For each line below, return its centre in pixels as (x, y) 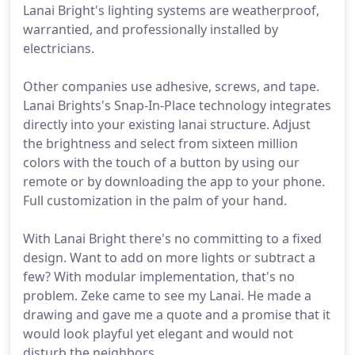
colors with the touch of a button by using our (161, 162)
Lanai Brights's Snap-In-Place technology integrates (177, 105)
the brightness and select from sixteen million (160, 143)
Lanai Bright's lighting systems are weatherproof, (171, 10)
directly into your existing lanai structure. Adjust (167, 124)
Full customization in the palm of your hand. (155, 200)
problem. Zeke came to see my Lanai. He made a (167, 296)
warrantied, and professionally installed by (151, 29)
